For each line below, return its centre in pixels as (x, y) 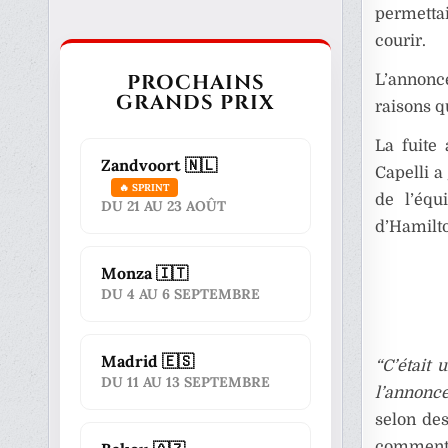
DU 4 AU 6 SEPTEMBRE (181, 294)
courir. (400, 41)
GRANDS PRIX (196, 102)
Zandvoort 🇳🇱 (159, 165)
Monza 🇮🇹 (145, 273)
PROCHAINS (195, 82)
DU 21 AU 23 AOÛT (164, 206)
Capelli (401, 173)
